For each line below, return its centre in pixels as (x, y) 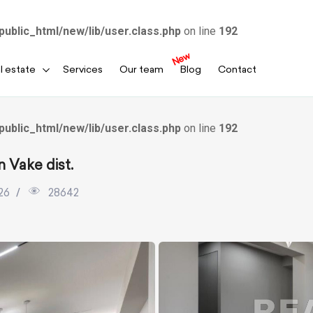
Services (82, 69)
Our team (141, 69)
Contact (237, 69)
